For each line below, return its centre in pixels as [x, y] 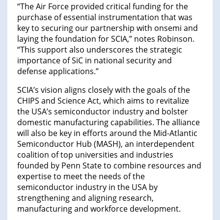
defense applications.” [58, 71]
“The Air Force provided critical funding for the [103, 7]
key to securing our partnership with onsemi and [108, 28]
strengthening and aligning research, [85, 198]
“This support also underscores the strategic [100, 50]
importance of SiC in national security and [95, 61]
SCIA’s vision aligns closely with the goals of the [104, 90]
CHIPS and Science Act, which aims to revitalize [103, 101]
